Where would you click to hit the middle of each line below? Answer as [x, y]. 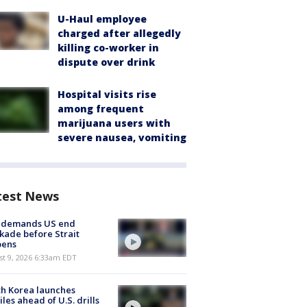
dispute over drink [106, 62]
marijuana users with [114, 123]
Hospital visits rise [107, 94]
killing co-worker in [108, 48]
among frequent [101, 109]
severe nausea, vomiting [122, 137]
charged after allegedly [119, 33]
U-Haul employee [102, 19]
